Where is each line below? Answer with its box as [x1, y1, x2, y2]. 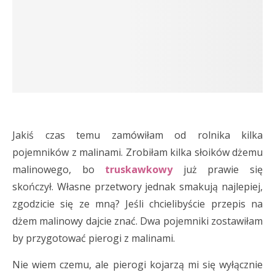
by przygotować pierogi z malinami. [12, 231, 175, 245]
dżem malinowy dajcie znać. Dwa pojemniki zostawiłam [12, 214, 263, 228]
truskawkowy [105, 163, 173, 176]
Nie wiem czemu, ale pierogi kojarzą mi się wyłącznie [12, 258, 263, 271]
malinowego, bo [12, 163, 106, 176]
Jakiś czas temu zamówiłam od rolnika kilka [12, 128, 263, 142]
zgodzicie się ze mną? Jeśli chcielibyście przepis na [12, 197, 263, 211]
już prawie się [172, 163, 263, 176]
